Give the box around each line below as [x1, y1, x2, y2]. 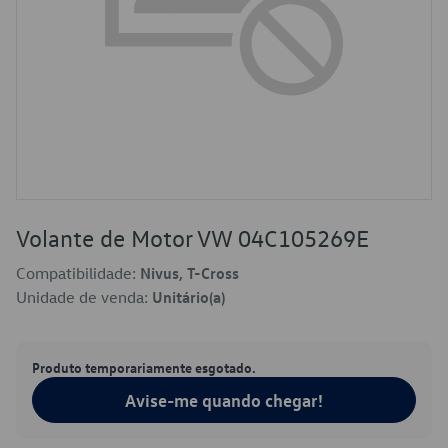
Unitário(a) [152, 287, 225, 307]
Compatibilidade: [16, 263, 140, 283]
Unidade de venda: [16, 287, 152, 307]
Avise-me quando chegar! [125, 389, 323, 411]
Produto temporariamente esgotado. [32, 358, 256, 376]
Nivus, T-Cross [140, 263, 239, 283]
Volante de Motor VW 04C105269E [16, 223, 369, 253]
